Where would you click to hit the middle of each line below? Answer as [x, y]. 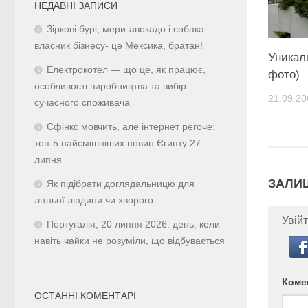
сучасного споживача [82, 102]
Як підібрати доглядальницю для [121, 184]
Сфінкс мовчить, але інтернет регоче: [131, 126]
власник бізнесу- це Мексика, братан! [119, 45]
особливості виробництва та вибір [110, 86]
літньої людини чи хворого [94, 200]
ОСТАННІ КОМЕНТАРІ [85, 295]
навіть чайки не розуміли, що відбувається [130, 241]
